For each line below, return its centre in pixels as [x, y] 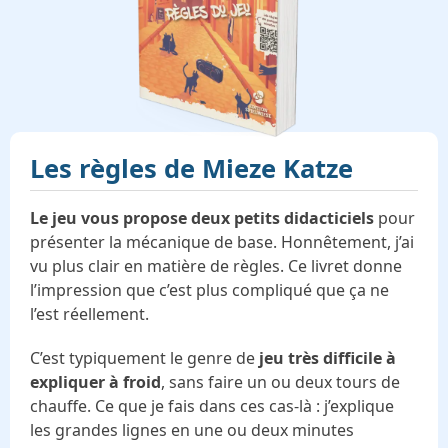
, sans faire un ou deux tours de [280, 381]
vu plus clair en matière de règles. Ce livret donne [216, 265]
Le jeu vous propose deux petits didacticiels [202, 217]
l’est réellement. [89, 313]
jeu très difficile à [327, 357]
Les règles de [116, 168]
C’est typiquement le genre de [144, 357]
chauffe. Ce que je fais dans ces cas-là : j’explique [212, 405]
